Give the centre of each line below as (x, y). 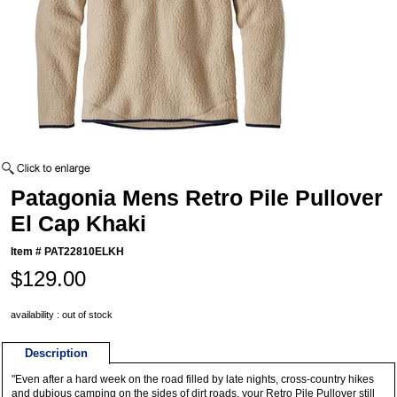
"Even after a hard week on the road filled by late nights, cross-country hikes (193, 380)
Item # (28, 252)
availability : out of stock (62, 315)
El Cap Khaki (79, 224)
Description (56, 354)
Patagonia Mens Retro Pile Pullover (197, 198)
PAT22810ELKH (85, 252)
